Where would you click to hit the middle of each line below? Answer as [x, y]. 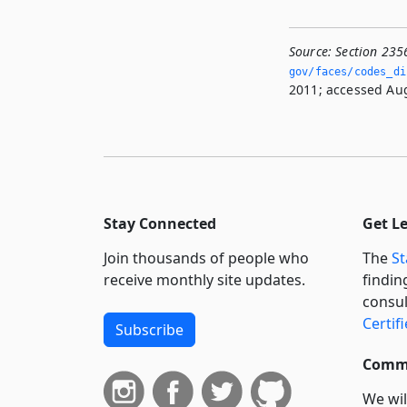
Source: [311, 51]
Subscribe [149, 329]
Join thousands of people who [206, 258]
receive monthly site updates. [204, 279]
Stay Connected [160, 223]
